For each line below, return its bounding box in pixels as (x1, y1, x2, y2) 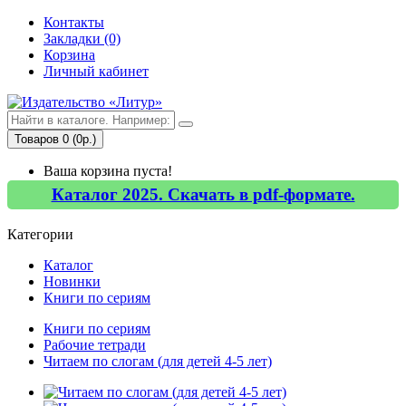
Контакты (43, 14, 104, 30)
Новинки (43, 273, 101, 289)
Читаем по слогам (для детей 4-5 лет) (43, 353, 272, 369)
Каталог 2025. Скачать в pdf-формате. (51, 185, 355, 204)
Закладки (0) (43, 31, 121, 46)
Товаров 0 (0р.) (14, 132, 96, 146)
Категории (7, 226, 73, 242)
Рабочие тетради (43, 336, 146, 353)
